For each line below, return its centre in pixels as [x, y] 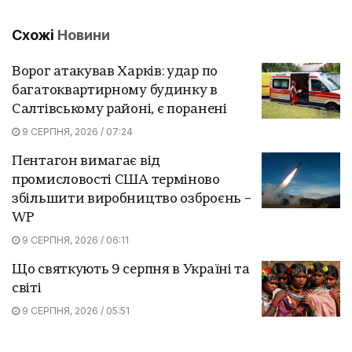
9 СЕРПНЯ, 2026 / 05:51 [75, 310]
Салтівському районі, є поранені [119, 109]
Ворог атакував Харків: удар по [115, 71]
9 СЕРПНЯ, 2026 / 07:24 [76, 131]
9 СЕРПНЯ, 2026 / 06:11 [74, 240]
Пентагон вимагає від [86, 161]
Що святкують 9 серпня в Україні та [131, 269]
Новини [84, 35]
